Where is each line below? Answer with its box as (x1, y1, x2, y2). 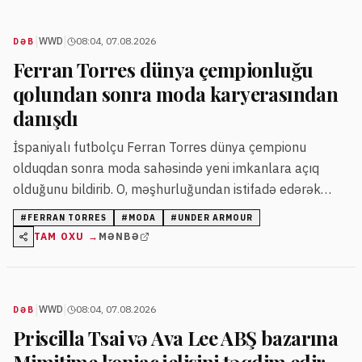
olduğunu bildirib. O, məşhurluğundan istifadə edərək (13, 181, 321, 198)
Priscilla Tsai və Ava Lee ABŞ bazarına (13, 325, 339, 351)
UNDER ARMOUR (178, 213, 253, 224)
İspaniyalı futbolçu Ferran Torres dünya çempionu (13, 139, 306, 156)
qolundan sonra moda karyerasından (13, 81, 339, 107)
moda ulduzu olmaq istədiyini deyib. (13, 202, 219, 219)
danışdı (13, 105, 78, 132)
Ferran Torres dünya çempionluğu (13, 57, 314, 83)
